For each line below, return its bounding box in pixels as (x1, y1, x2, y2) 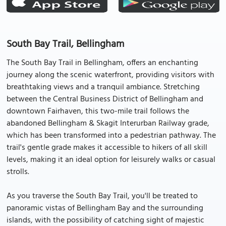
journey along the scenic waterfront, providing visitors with (7, 69, 214, 82)
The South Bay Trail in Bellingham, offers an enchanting (7, 56, 198, 70)
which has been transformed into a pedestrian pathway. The (7, 129, 216, 142)
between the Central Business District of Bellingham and (7, 93, 203, 106)
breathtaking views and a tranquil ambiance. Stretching (7, 81, 200, 94)
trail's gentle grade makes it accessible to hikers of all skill (7, 141, 207, 154)
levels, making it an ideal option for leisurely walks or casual (7, 153, 215, 166)
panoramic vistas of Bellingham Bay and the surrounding (7, 202, 203, 215)
